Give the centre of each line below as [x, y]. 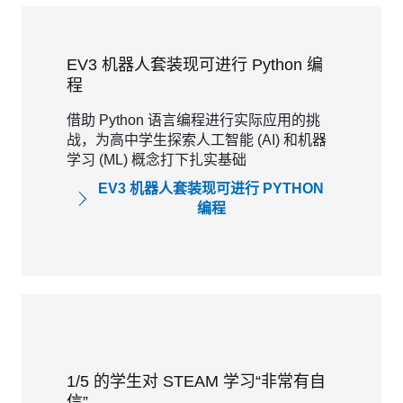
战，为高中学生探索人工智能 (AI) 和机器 [197, 140]
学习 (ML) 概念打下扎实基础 [157, 160]
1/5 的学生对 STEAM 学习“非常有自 [196, 381]
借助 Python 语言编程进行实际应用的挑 [193, 120]
